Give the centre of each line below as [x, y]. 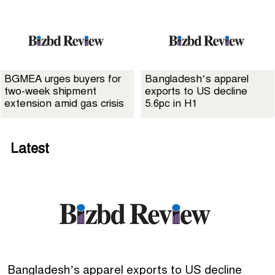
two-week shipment [50, 91]
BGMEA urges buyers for [63, 79]
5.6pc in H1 [171, 104]
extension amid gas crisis [64, 104]
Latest [30, 149]
